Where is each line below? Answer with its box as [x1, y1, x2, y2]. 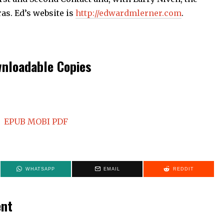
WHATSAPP [25, 166, 55, 171]
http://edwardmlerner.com [75, 7, 181, 18]
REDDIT [172, 166, 194, 171]
